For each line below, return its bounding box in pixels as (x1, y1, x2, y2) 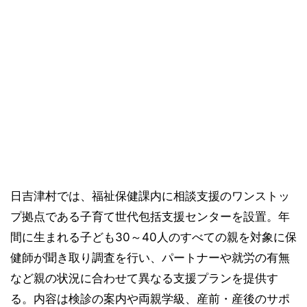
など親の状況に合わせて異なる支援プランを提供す (10, 271, 278, 285)
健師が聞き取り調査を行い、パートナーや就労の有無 (10, 251, 290, 265)
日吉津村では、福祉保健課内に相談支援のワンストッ (10, 189, 290, 203)
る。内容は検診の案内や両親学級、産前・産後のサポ (10, 292, 290, 306)
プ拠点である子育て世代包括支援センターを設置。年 (10, 210, 290, 223)
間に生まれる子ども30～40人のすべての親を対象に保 (10, 230, 297, 244)
